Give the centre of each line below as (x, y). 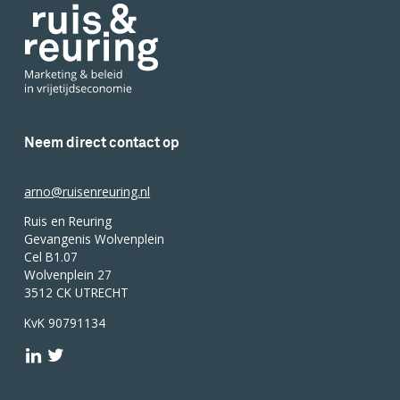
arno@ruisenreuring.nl (87, 191)
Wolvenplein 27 (68, 275)
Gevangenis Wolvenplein (95, 239)
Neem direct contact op (102, 142)
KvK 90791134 (65, 322)
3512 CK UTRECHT (77, 293)
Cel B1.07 (51, 257)
